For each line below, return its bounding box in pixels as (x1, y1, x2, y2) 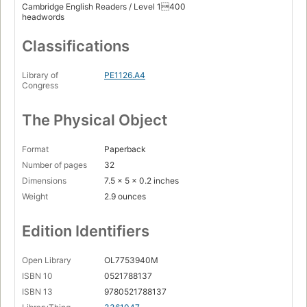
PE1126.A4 (104, 70, 145, 81)
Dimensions (22, 175, 66, 186)
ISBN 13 (22, 286, 53, 297)
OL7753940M (104, 255, 158, 266)
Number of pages (22, 160, 87, 171)
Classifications (22, 37, 130, 56)
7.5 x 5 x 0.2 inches (104, 175, 179, 186)
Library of (22, 70, 58, 81)
